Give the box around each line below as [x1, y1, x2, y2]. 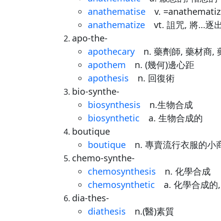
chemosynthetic [88, 179, 155, 190]
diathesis [88, 205, 126, 217]
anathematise [88, 5, 146, 17]
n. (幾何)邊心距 [126, 59, 194, 71]
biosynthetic [88, 112, 140, 124]
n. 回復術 [129, 72, 175, 84]
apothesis [88, 72, 129, 84]
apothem [88, 59, 126, 71]
